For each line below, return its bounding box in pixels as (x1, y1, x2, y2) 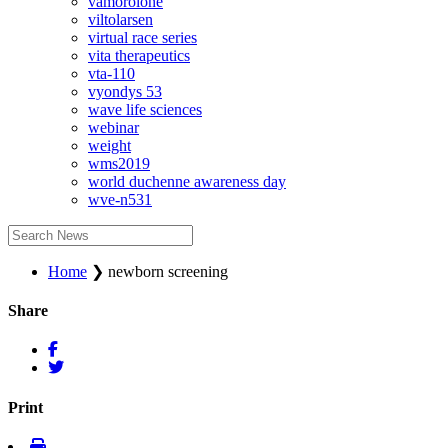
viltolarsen (88, 10, 153, 28)
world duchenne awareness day (88, 172, 286, 190)
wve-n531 (88, 190, 152, 208)
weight (88, 136, 131, 154)
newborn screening (108, 262, 228, 280)
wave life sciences (88, 100, 202, 118)
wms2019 (88, 154, 150, 172)
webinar (88, 118, 139, 136)
